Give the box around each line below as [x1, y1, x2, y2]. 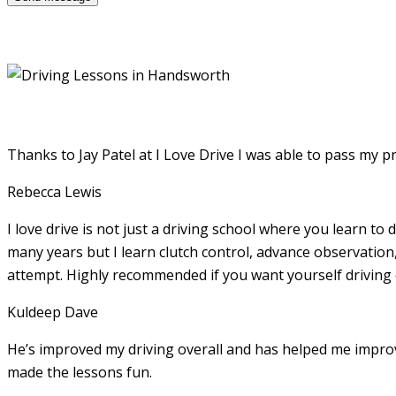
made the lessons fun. [7, 362, 152, 382]
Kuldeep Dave [7, 301, 98, 322]
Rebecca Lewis [7, 181, 102, 202]
